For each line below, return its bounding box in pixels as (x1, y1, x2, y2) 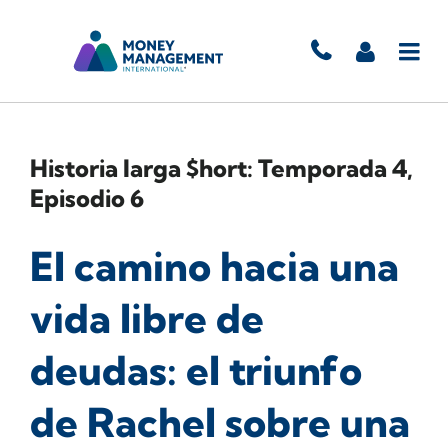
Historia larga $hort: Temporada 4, (30, 153, 413, 183)
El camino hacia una (30, 242, 399, 291)
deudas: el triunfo (30, 346, 362, 395)
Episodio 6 (30, 183, 144, 213)
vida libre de (30, 294, 264, 343)
